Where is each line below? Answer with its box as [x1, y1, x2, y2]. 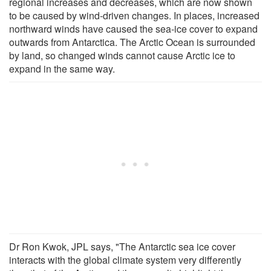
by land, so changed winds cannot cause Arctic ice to [9, 48, 235, 62]
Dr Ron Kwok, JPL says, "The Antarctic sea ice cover [9, 239, 235, 253]
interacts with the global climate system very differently [9, 252, 241, 267]
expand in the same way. [9, 61, 115, 76]
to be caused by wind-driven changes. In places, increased [9, 8, 260, 22]
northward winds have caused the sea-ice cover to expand [9, 21, 258, 36]
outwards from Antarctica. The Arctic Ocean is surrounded [9, 34, 255, 49]
